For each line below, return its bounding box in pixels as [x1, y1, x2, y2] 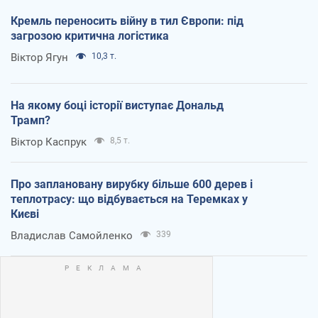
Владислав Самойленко [11, 229, 133, 242]
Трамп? [11, 113, 50, 127]
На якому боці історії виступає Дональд [11, 98, 224, 112]
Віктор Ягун [11, 50, 68, 64]
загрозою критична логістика [11, 28, 169, 43]
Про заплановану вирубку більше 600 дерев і [11, 177, 253, 191]
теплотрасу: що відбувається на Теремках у [11, 192, 248, 206]
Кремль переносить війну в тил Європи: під [11, 13, 243, 28]
